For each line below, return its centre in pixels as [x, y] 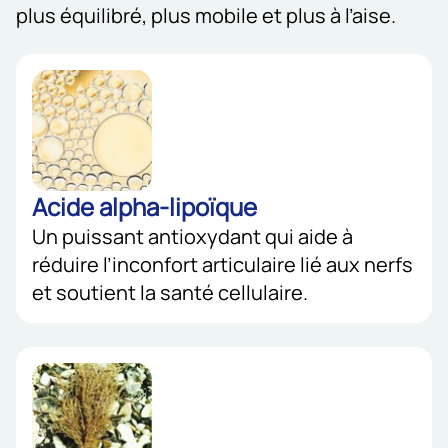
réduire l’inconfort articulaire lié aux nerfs [222, 264]
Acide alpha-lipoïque [144, 206]
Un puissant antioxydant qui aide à [192, 236]
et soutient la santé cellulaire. [170, 292]
